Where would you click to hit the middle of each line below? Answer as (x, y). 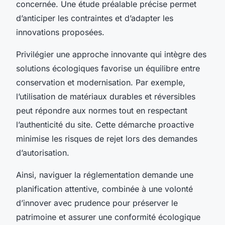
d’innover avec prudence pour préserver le (97, 203)
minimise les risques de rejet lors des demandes (107, 138)
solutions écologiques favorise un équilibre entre (108, 68)
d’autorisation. (43, 152)
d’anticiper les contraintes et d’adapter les (95, 18)
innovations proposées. (60, 32)
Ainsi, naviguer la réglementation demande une (105, 175)
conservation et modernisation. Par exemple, (101, 82)
